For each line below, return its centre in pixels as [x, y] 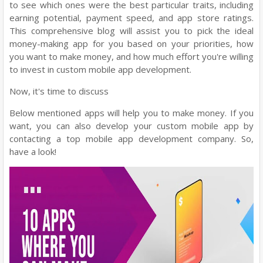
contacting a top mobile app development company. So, [131, 139]
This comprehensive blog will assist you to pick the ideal [131, 31]
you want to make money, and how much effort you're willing [131, 56]
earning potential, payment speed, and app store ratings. [131, 18]
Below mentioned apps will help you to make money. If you [131, 113]
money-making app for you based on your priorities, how [131, 43]
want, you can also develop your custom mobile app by [131, 126]
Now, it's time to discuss [60, 91]
